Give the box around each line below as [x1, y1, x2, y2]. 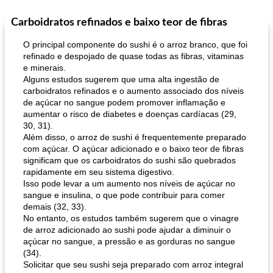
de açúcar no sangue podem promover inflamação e [23, 97, 225, 107]
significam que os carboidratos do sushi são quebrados [23, 155, 236, 165]
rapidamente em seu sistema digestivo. [23, 167, 174, 177]
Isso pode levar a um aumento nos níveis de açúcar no [23, 179, 235, 188]
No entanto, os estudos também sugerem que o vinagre [23, 213, 239, 223]
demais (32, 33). [23, 202, 87, 211]
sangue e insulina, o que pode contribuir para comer [23, 190, 225, 200]
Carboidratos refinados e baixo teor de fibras [11, 17, 227, 28]
